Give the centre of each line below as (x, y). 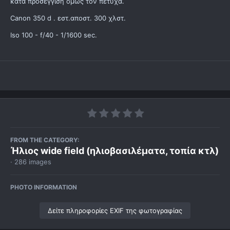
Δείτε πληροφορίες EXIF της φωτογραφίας (115, 211)
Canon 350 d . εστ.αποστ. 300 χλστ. (68, 18)
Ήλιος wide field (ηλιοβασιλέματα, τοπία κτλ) (114, 151)
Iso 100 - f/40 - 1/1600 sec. (54, 35)
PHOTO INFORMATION (44, 187)
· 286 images (31, 162)
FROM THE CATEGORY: (45, 140)
